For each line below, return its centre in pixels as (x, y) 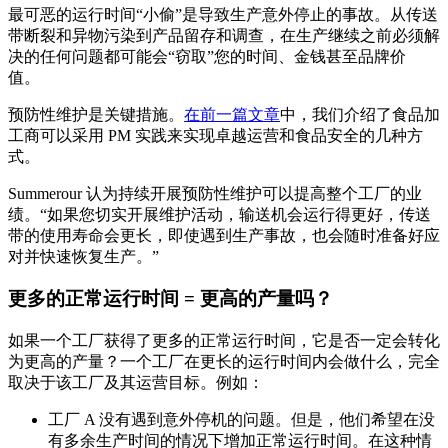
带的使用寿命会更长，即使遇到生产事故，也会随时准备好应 (224, 235)
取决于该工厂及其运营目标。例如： (136, 382)
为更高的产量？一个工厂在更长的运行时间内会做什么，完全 (224, 361)
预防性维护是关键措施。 (96, 114)
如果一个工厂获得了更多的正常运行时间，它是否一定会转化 (224, 340)
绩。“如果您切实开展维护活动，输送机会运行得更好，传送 (219, 214)
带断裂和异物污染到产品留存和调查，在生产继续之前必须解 (224, 35)
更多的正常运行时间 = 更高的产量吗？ (173, 299)
